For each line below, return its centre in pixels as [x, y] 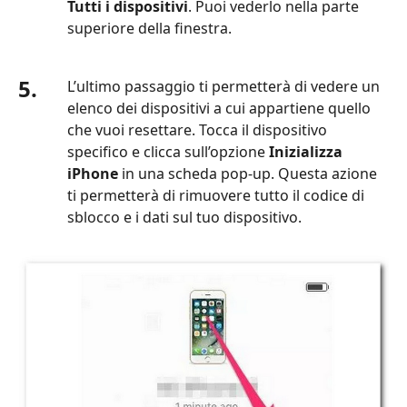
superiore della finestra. [149, 28]
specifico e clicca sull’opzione [168, 151]
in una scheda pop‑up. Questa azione [248, 173]
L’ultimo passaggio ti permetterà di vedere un [223, 86]
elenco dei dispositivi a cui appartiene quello [219, 108]
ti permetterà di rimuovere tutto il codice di [216, 195]
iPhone [93, 173]
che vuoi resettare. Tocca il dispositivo [197, 129]
